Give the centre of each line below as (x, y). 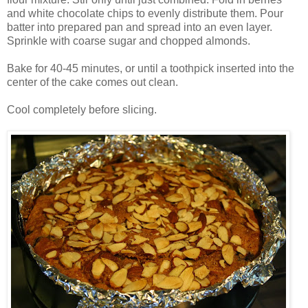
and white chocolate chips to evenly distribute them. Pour (145, 13)
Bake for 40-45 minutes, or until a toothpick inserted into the (151, 68)
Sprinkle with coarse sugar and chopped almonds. (129, 41)
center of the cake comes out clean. (92, 82)
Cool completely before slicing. (82, 109)
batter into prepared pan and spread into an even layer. (140, 27)
